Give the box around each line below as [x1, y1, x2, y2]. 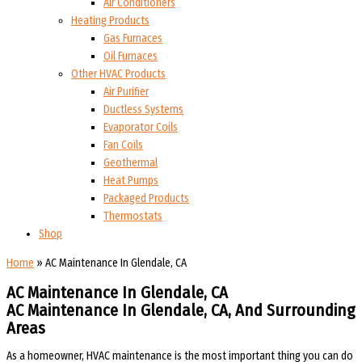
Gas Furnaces [103, 32, 162, 46]
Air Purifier [103, 85, 149, 99]
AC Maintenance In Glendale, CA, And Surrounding [6, 300, 355, 320]
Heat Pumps [103, 174, 158, 188]
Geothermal [103, 156, 158, 170]
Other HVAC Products [71, 67, 166, 82]
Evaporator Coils [103, 120, 178, 135]
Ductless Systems [103, 103, 183, 117]
